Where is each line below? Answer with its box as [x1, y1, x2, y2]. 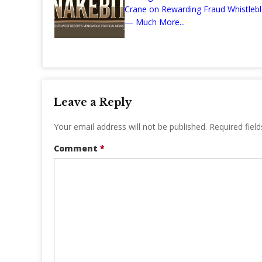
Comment [54, 143, 100, 154]
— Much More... [125, 16, 185, 28]
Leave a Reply [54, 96, 132, 109]
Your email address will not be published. [54, 121, 207, 133]
